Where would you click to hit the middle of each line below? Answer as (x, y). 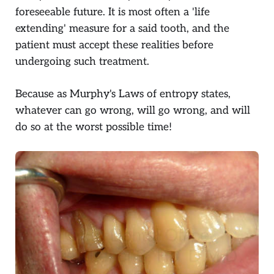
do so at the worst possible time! (94, 127)
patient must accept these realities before (114, 45)
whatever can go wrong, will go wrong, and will (133, 110)
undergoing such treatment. (82, 62)
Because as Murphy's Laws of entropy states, (123, 94)
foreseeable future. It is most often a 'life (113, 12)
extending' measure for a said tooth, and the (122, 29)
